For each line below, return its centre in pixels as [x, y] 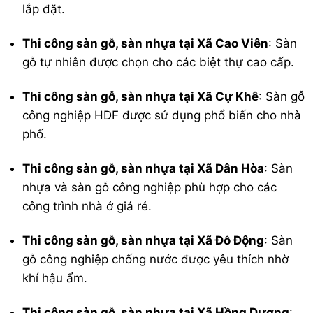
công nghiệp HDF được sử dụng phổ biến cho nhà [162, 116]
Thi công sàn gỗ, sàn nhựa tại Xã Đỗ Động [144, 241]
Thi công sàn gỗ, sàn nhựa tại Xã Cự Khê [141, 97]
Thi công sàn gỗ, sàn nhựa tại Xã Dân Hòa [144, 169]
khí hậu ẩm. [55, 278]
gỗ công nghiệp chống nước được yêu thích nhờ [156, 260]
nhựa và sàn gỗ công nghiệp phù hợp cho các [150, 188]
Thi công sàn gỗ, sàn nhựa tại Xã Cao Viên [146, 43]
